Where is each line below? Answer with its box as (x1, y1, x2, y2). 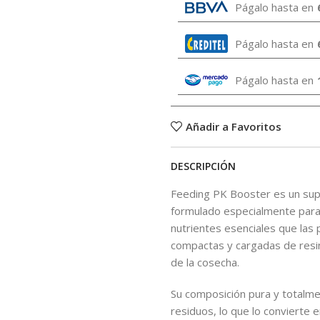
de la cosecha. (171, 255, 239, 269)
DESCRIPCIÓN (171, 159, 236, 173)
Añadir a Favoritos (185, 119, 281, 134)
